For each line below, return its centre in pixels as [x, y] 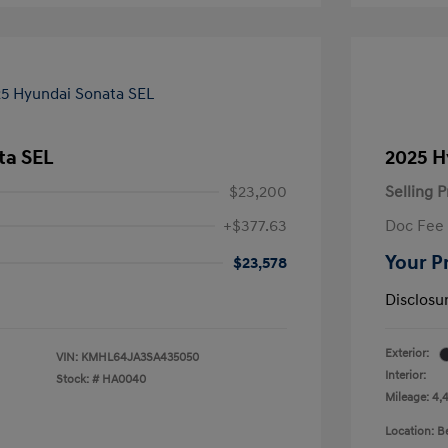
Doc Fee [414, 226]
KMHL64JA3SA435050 [140, 358]
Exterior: [407, 354]
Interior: [405, 376]
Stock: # [77, 380]
